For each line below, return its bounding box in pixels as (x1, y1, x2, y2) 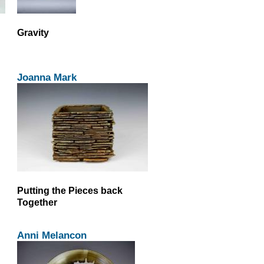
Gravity (16, 27, 49, 38)
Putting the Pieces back (16, 184, 123, 196)
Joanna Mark (16, 71, 77, 83)
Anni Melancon (16, 229, 87, 241)
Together (16, 196, 57, 207)
